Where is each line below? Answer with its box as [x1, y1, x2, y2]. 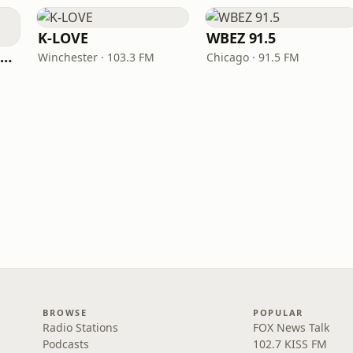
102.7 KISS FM [252, 336, 327, 351]
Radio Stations [43, 320, 119, 335]
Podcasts [43, 336, 90, 351]
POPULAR [252, 307, 304, 318]
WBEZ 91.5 [206, 28, 277, 47]
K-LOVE [38, 28, 88, 47]
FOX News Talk [252, 320, 329, 335]
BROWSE [43, 307, 87, 318]
